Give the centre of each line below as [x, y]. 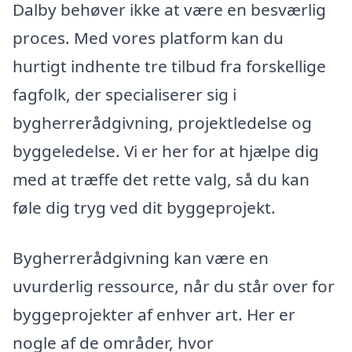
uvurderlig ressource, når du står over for [174, 286]
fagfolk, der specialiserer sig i [125, 95]
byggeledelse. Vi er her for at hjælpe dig [166, 151]
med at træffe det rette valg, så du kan [161, 180]
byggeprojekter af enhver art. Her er [154, 314]
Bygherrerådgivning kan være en [141, 257]
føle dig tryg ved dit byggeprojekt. [144, 208]
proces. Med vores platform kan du [148, 38]
